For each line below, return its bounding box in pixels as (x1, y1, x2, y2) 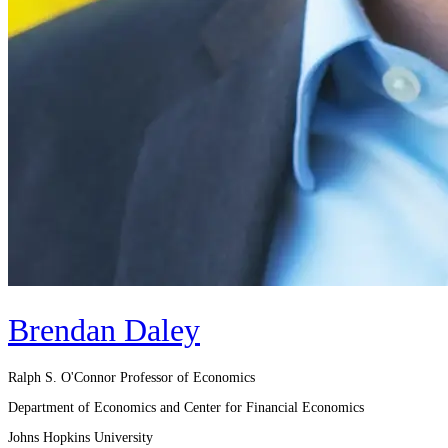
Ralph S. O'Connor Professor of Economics (8, 370, 255, 385)
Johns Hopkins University (8, 430, 153, 445)
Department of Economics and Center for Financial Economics (8, 400, 364, 415)
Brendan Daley (8, 311, 200, 348)
